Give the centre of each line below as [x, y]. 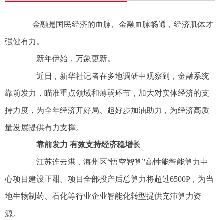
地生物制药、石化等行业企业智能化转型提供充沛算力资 [103, 196]
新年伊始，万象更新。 [68, 59]
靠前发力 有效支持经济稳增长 [88, 145]
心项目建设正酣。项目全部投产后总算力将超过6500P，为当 [109, 179]
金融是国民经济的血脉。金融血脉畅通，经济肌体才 [117, 25]
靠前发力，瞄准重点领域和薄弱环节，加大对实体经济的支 [107, 93]
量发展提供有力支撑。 [44, 128]
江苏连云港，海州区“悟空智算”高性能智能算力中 [114, 162]
